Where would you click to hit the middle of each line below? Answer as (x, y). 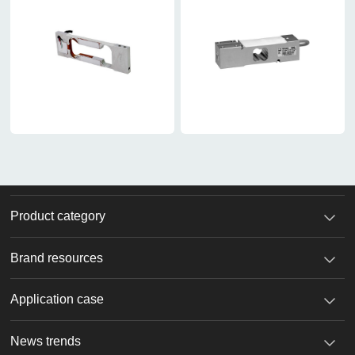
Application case (57, 300)
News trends (46, 342)
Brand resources (57, 258)
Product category (58, 216)
